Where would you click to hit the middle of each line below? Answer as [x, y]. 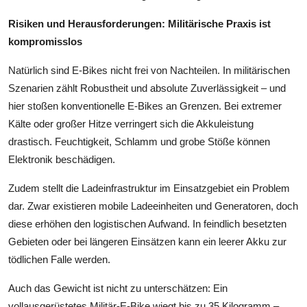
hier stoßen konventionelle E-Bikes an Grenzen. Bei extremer [145, 106]
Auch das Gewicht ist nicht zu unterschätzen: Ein [118, 288]
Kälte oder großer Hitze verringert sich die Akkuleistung [131, 123]
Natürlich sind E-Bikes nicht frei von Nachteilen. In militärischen [149, 70]
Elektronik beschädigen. [62, 159]
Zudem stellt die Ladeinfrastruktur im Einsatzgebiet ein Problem [149, 188]
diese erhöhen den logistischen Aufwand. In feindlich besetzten [147, 223]
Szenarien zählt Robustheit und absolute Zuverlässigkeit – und [147, 88]
